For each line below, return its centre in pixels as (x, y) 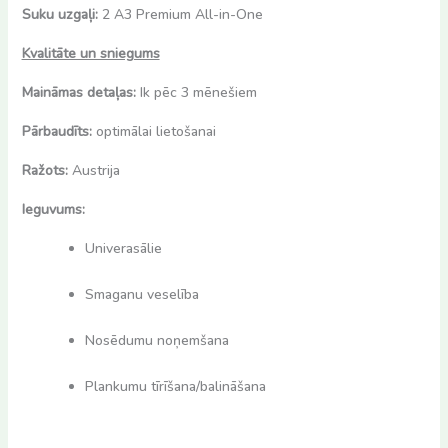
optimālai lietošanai (155, 131)
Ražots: (46, 170)
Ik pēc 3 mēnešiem (198, 92)
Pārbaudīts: (58, 131)
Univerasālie (123, 248)
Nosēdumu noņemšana (156, 340)
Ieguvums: (53, 209)
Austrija (95, 170)
